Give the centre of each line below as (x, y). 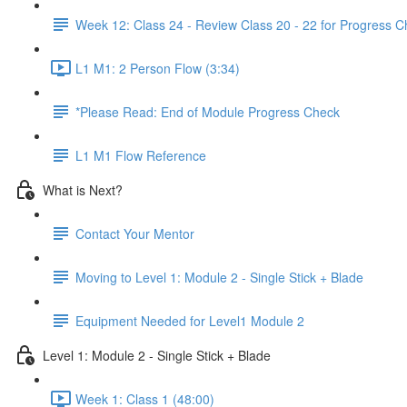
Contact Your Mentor (135, 233)
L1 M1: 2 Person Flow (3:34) (158, 68)
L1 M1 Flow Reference (141, 155)
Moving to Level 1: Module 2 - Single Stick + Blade (219, 277)
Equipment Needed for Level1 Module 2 (190, 320)
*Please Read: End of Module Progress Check (208, 111)
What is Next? (83, 189)
